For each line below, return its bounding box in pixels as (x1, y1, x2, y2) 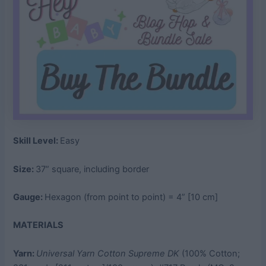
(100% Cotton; (179, 248, 240, 259)
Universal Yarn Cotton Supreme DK (36, 248, 180, 259)
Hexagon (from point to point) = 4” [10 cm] (45, 192, 218, 203)
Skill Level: (13, 135, 61, 147)
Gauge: (13, 192, 45, 203)
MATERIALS (13, 220, 64, 231)
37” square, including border (36, 163, 150, 175)
